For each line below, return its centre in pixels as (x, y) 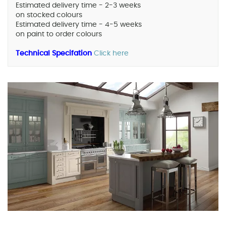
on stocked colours (49, 15)
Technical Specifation (54, 54)
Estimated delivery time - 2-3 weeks (78, 6)
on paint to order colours (59, 35)
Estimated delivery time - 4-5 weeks (79, 25)
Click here (111, 54)
